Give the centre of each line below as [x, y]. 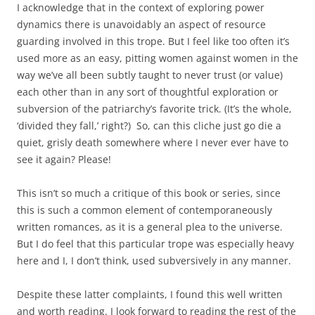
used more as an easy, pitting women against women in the [157, 58]
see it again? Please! [64, 159]
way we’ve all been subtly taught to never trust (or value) [150, 75]
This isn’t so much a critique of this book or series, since [149, 193]
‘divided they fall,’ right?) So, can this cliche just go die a [149, 125]
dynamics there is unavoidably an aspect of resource [141, 24]
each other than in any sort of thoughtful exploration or [148, 91]
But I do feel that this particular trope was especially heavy [155, 243]
